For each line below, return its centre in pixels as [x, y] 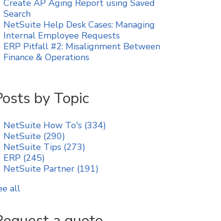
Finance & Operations [47, 57]
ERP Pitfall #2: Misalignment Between [82, 46]
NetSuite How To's [44, 125]
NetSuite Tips [34, 147]
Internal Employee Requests [62, 36]
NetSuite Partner [40, 169]
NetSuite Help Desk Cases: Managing [79, 25]
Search [17, 14]
